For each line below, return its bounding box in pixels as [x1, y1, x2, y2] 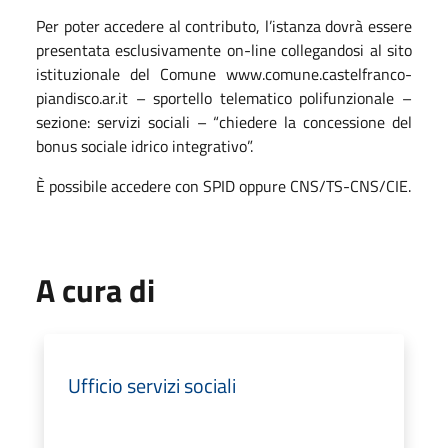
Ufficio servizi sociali [68, 369, 236, 401]
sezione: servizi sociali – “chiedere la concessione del [36, 109, 412, 134]
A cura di [36, 265, 155, 314]
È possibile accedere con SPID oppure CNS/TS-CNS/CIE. [36, 173, 411, 198]
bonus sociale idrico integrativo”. [36, 133, 253, 158]
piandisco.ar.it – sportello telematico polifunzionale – [36, 85, 412, 110]
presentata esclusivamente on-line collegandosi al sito [36, 37, 412, 62]
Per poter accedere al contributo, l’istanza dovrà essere [36, 13, 412, 38]
